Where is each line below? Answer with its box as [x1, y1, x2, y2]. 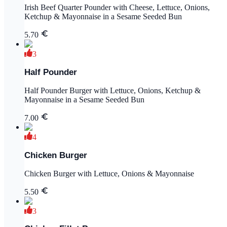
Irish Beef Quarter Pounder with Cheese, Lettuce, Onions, [24, 3, 210, 12]
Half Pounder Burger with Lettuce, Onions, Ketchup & [24, 86, 201, 95]
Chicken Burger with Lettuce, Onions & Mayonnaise [24, 169, 194, 178]
